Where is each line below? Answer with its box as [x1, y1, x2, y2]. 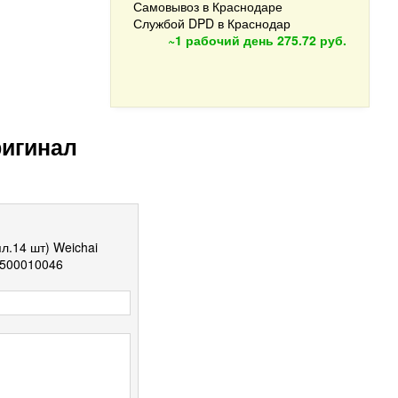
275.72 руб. [277, 31, 346, 49]
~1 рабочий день [168, 31, 274, 49]
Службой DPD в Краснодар [133, 14, 291, 32]
